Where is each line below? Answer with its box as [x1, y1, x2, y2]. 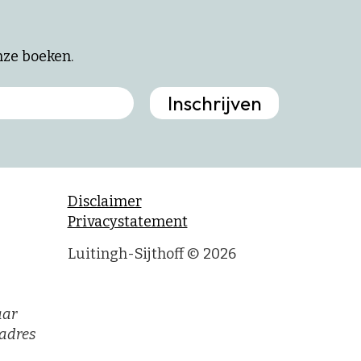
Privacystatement [67, 212, 188, 230]
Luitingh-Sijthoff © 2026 [67, 244, 236, 263]
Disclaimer [67, 192, 142, 210]
